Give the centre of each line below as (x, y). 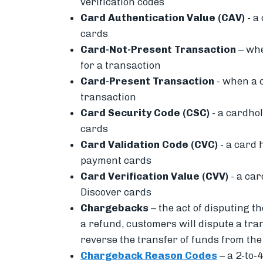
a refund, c (106, 223)
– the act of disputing (199, 208)
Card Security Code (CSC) (145, 112)
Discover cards (116, 192)
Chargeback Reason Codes (149, 255)
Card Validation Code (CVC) (149, 144)
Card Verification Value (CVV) (154, 176)
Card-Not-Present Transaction (158, 49)
